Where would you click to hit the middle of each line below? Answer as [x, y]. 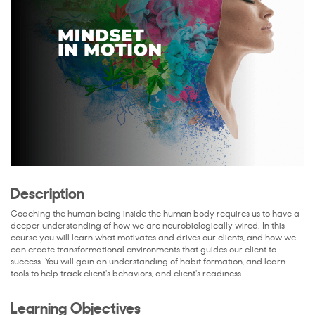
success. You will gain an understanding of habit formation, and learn [148, 263]
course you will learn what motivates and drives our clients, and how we [153, 239]
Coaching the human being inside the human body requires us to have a [155, 215]
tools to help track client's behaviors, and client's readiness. [127, 275]
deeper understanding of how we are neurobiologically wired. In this [148, 227]
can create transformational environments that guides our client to [143, 251]
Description [47, 195]
